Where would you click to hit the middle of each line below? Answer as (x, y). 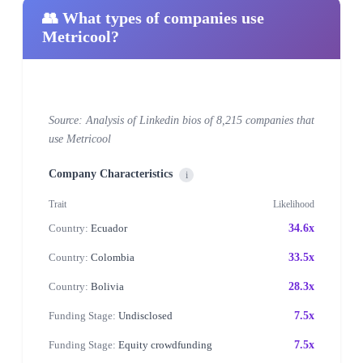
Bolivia (106, 286)
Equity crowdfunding (164, 344)
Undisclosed (144, 315)
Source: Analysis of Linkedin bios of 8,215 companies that (181, 120)
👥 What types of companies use (153, 17)
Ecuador (108, 228)
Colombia (111, 257)
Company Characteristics (111, 173)
